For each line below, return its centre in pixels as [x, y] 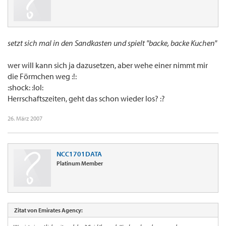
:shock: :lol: [25, 88]
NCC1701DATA [79, 154]
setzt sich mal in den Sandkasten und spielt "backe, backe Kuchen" [112, 43]
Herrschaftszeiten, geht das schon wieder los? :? [86, 99]
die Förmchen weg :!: [42, 76]
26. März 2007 [25, 119]
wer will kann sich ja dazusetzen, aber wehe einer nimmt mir [108, 65]
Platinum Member [80, 163]
